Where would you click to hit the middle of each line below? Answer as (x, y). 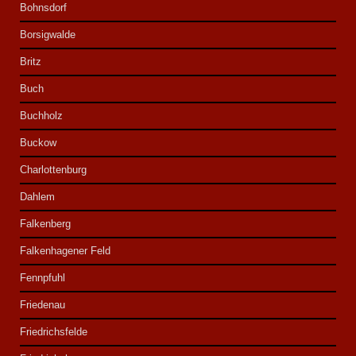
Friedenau (43, 305)
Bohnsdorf (44, 8)
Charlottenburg (54, 170)
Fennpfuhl (43, 278)
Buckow (39, 143)
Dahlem (38, 197)
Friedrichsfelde (54, 332)
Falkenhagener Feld (66, 251)
